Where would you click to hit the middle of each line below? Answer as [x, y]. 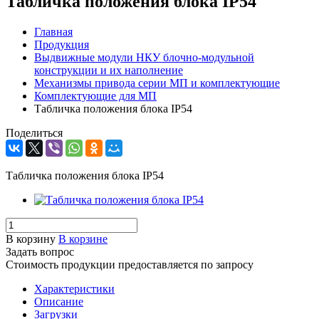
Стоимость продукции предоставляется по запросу [130, 264]
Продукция [62, 44]
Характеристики [74, 288]
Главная [53, 31]
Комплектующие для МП [95, 95]
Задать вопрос [40, 251]
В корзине [83, 239]
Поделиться [34, 132]
